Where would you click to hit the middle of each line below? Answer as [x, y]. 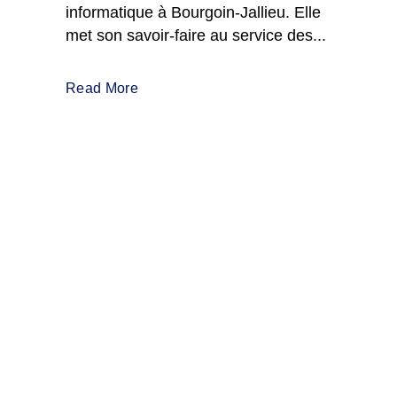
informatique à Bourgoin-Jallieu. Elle [193, 12]
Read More [102, 88]
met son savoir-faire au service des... [196, 35]
